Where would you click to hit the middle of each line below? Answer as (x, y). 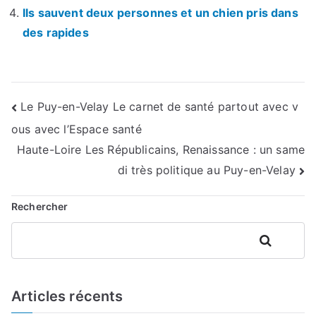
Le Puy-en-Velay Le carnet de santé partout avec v (160, 107)
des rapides (56, 32)
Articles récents (67, 296)
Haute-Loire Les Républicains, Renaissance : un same (160, 150)
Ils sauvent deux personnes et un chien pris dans (160, 12)
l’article (49, 168)
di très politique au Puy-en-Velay (206, 170)
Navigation (69, 110)
